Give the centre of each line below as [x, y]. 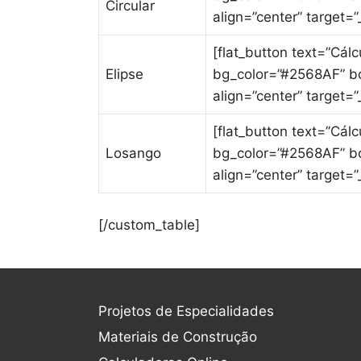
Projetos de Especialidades [186, 311]
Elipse [124, 74]
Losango [133, 153]
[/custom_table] [149, 224]
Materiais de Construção [178, 336]
